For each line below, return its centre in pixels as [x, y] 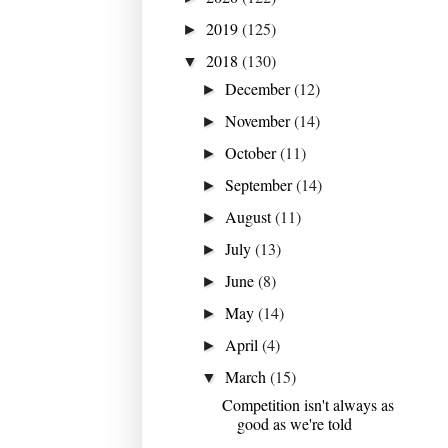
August [250, 216]
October [253, 152]
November [260, 120]
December [260, 88]
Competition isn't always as [307, 404]
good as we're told [294, 423]
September [261, 184]
